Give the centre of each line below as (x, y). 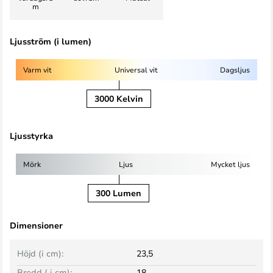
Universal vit (136, 69)
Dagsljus (235, 69)
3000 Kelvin (119, 98)
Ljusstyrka (31, 136)
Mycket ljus (230, 164)
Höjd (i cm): (40, 253)
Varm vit (37, 69)
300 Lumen (119, 193)
